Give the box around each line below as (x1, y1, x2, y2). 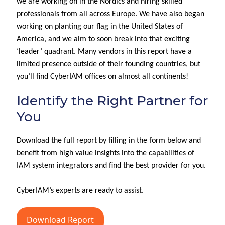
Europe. (110, 10, 139, 18)
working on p (17, 23, 59, 31)
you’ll (17, 73, 34, 81)
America (17, 35, 44, 43)
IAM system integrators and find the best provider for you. (17, 162, 206, 170)
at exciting (156, 35, 190, 43)
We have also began (139, 10, 204, 18)
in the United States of (108, 23, 183, 31)
